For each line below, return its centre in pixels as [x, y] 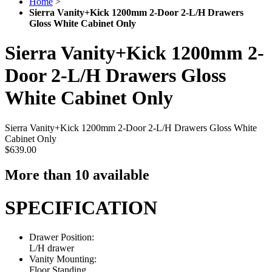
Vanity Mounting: [63, 259]
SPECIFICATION [81, 207]
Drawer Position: [62, 237]
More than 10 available [77, 175]
